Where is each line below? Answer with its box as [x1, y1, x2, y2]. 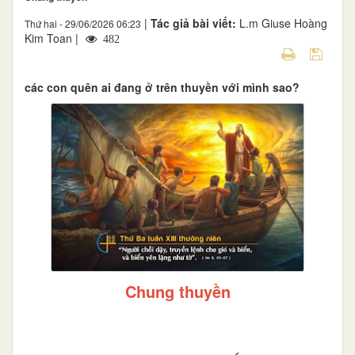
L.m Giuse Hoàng [239, 14, 327, 31]
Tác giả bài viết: [151, 14, 239, 31]
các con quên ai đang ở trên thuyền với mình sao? [25, 78, 300, 95]
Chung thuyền [124, 280, 231, 303]
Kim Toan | [25, 29, 82, 46]
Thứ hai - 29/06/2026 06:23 [25, 16, 141, 30]
